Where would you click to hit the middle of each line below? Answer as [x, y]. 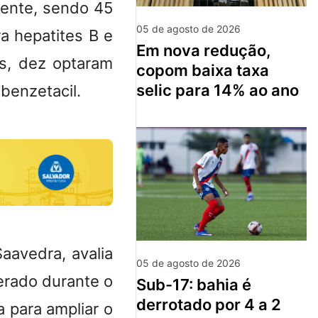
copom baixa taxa [203, 70]
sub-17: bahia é [141, 284]
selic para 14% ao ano [218, 90]
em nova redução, [141, 50]
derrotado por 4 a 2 [209, 304]
